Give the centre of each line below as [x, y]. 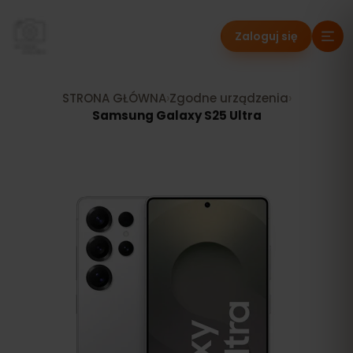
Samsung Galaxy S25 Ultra [176, 115]
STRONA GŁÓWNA [114, 98]
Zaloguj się [266, 36]
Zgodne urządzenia [229, 98]
